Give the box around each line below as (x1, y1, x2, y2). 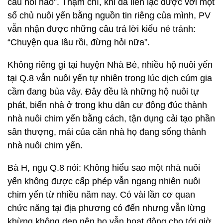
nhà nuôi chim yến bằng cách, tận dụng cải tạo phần (7, 113, 215, 123)
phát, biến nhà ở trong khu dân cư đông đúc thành (7, 100, 207, 110)
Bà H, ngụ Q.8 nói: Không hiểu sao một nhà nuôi (7, 163, 200, 173)
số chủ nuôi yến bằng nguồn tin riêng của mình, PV (7, 10, 211, 20)
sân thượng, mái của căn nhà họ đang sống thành (7, 127, 206, 137)
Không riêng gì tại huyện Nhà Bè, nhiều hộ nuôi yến (7, 60, 213, 70)
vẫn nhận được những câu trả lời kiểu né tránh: (7, 24, 196, 34)
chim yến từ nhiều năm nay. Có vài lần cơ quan (7, 190, 195, 200)
